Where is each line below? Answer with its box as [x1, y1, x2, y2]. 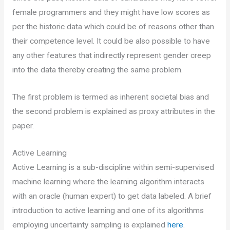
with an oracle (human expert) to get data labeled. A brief [12, 191, 212, 201]
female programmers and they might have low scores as [12, 8, 210, 17]
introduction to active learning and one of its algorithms [12, 206, 204, 216]
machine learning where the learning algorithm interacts [12, 177, 204, 187]
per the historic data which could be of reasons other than [12, 22, 214, 32]
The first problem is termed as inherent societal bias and [12, 92, 209, 102]
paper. [12, 121, 34, 131]
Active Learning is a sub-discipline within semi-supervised [12, 163, 214, 172]
